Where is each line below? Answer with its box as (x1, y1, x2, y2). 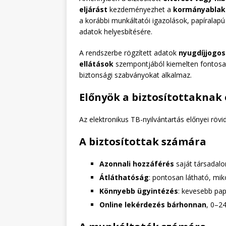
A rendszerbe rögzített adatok (79, 47, 179, 58)
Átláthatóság (99, 172, 149, 182)
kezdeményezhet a (107, 4, 173, 14)
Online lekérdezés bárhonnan (99, 199, 206, 209)
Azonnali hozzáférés (99, 158, 174, 168)
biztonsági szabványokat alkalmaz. (79, 70, 192, 80)
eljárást (79, 4, 107, 14)
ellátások (79, 59, 114, 69)
